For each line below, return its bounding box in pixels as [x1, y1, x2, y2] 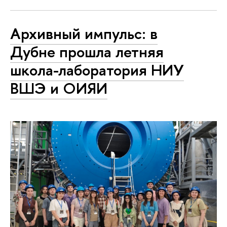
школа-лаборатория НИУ [10, 59, 184, 81]
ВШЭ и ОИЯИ [10, 77, 107, 99]
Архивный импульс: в [10, 22, 158, 44]
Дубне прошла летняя [10, 41, 164, 62]
